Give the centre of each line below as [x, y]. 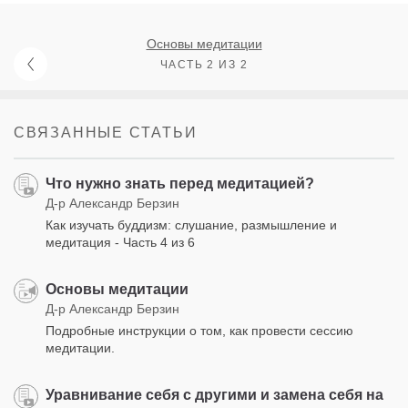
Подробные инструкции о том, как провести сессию [199, 330]
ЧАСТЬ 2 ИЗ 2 [204, 64]
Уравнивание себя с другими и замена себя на [214, 394]
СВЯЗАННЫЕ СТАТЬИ [106, 132]
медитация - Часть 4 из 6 [120, 242]
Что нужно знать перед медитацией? [180, 183]
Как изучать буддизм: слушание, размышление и [191, 224]
